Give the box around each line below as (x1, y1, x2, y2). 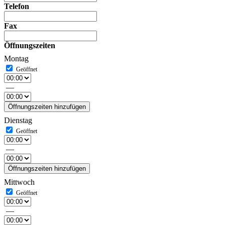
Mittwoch (4, 178, 35, 186)
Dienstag (4, 116, 32, 125)
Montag (4, 54, 29, 63)
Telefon (4, 2, 29, 11)
